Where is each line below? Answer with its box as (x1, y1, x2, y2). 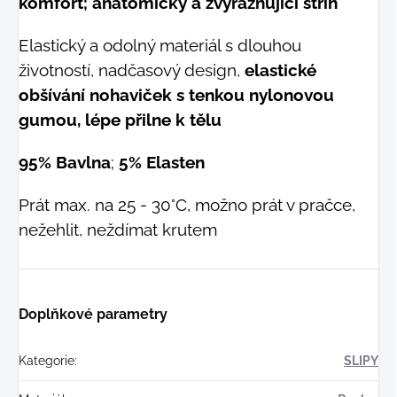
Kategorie (19, 354, 74, 369)
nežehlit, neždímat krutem (19, 220, 217, 240)
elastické (245, 60, 316, 81)
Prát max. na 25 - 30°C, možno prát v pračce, (19, 195, 355, 215)
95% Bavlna (19, 152, 111, 173)
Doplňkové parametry (19, 306, 167, 323)
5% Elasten (114, 152, 209, 173)
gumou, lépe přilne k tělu (19, 110, 222, 130)
